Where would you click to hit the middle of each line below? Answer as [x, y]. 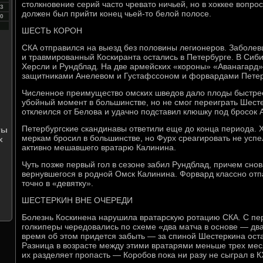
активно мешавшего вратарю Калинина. [99, 147]
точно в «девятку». [58, 183]
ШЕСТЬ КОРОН [52, 31]
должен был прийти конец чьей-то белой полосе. [117, 14]
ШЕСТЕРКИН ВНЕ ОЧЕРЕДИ [77, 200]
